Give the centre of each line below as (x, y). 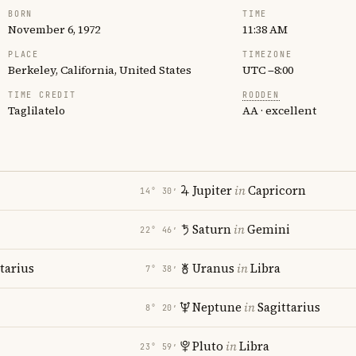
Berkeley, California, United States (100, 70)
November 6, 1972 (54, 29)
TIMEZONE (267, 54)
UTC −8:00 (268, 70)
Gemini (269, 229)
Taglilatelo (37, 110)
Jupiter (212, 190)
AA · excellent (279, 110)
